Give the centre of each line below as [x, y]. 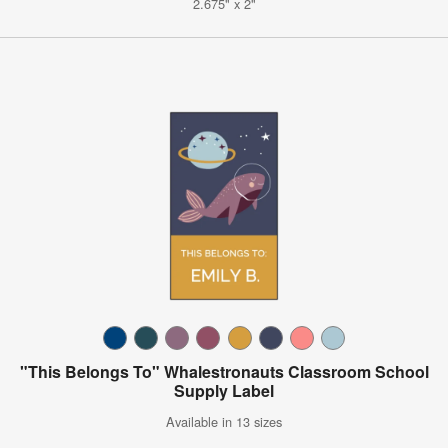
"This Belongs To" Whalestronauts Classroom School [224, 371]
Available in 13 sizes [224, 421]
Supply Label [224, 390]
